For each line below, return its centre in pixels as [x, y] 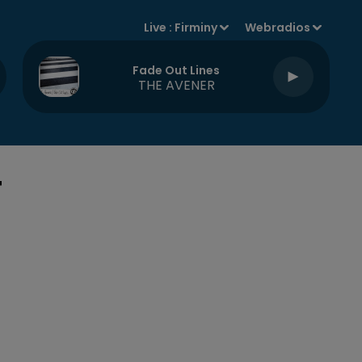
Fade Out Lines [176, 70]
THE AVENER [176, 85]
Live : [160, 27]
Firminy [196, 27]
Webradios [278, 27]
